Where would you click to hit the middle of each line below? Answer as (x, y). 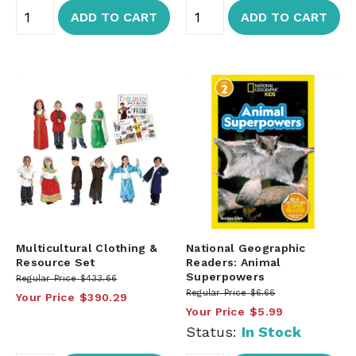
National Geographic (246, 248)
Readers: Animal (234, 262)
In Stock (271, 331)
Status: (214, 331)
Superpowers (226, 276)
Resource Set (56, 262)
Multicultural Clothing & (87, 248)
